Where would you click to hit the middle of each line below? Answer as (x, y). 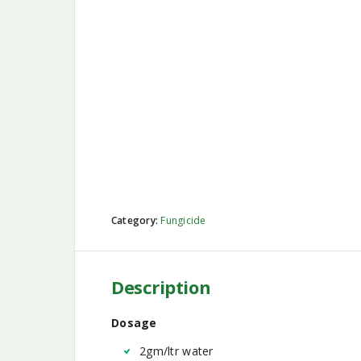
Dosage (134, 322)
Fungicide (183, 220)
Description (161, 286)
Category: (136, 220)
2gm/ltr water (176, 351)
